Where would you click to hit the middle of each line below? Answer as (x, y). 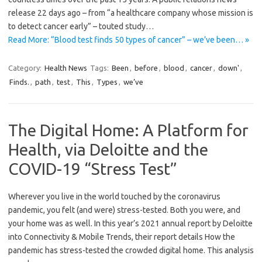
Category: (26, 68)
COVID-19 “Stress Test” (93, 169)
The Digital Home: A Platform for (128, 130)
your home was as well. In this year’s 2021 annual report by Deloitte (130, 224)
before (146, 68)
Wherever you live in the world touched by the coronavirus (114, 197)
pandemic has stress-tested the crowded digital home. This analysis (131, 251)
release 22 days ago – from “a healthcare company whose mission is (131, 13)
